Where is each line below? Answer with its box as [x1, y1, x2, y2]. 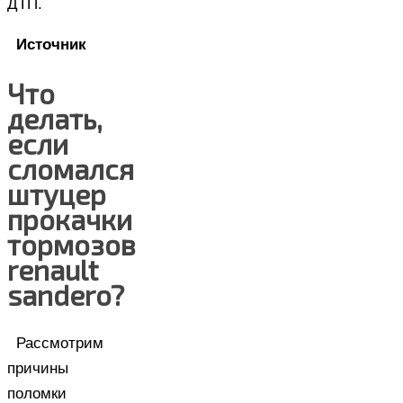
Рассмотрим [16, 334, 103, 352]
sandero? [7, 277, 124, 311]
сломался [7, 151, 134, 185]
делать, [7, 101, 103, 135]
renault [7, 252, 98, 286]
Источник [16, 35, 86, 53]
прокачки [7, 201, 132, 236]
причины [7, 359, 68, 377]
